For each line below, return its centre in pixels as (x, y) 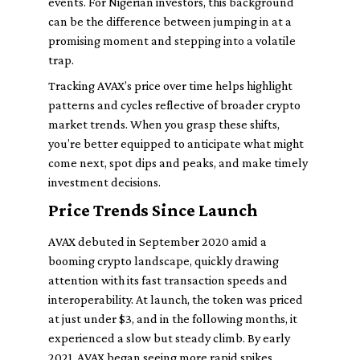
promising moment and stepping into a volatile (172, 41)
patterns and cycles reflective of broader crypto (174, 105)
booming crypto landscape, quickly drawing (164, 261)
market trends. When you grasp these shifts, (164, 124)
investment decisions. (104, 182)
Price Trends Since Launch (153, 210)
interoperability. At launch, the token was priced (176, 299)
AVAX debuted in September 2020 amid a (157, 241)
